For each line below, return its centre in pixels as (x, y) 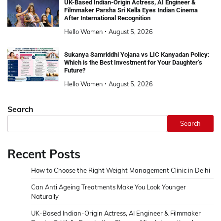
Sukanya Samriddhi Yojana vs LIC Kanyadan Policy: (137, 54)
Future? (74, 70)
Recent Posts (44, 154)
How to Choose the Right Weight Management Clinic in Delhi (121, 170)
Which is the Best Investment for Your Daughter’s (133, 62)
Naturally (45, 196)
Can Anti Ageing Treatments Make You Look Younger (109, 187)
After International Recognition (107, 18)
